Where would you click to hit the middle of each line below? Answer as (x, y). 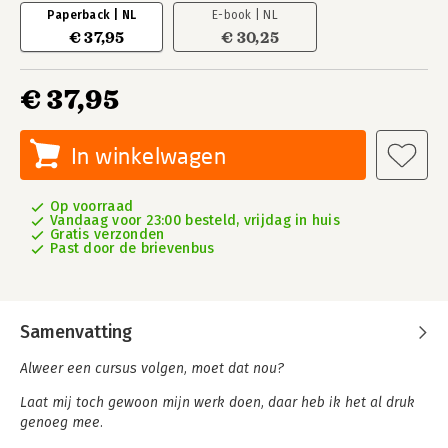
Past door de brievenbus (132, 248)
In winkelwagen (149, 155)
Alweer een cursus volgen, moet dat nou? (152, 368)
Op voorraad (92, 206)
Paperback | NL (91, 15)
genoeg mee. (61, 422)
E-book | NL (245, 15)
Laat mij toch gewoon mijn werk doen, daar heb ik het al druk (217, 402)
